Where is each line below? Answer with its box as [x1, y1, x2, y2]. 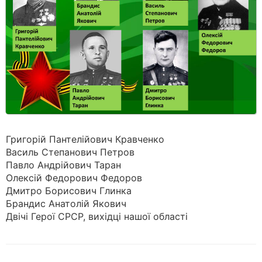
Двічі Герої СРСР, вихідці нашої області [6, 211, 188, 222]
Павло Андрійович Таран [6, 159, 121, 171]
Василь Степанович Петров [6, 146, 135, 158]
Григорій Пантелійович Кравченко [6, 133, 164, 145]
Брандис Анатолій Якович [6, 198, 126, 209]
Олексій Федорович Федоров [6, 172, 142, 184]
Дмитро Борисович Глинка [6, 185, 132, 196]
